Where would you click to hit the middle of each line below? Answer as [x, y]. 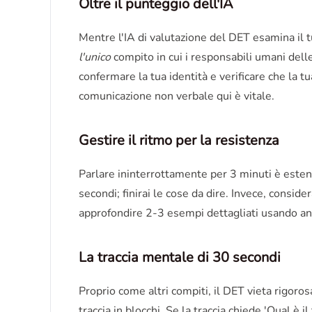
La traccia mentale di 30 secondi [180, 257]
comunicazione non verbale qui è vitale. [177, 96]
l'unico [95, 57]
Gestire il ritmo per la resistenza [179, 140]
